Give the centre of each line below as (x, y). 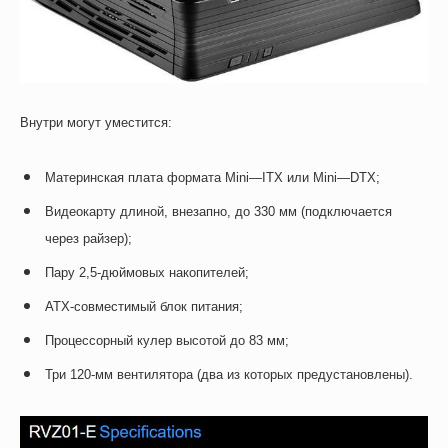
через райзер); (88, 239)
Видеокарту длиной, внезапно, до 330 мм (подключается (218, 212)
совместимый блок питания (156, 307)
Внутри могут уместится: (96, 122)
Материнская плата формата (135, 178)
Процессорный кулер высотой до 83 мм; (167, 341)
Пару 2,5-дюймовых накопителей (145, 273)
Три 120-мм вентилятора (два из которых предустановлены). (229, 375)
